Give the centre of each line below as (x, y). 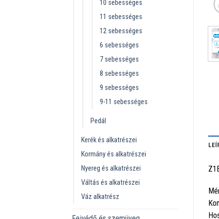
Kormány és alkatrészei (114, 154)
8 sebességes (119, 73)
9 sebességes (119, 88)
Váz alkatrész (100, 197)
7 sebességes (119, 59)
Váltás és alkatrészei (110, 182)
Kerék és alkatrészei (109, 140)
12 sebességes (121, 31)
